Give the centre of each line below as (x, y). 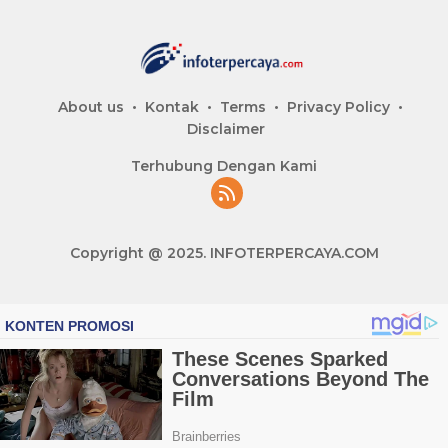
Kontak (171, 106)
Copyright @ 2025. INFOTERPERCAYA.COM (224, 252)
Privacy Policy (338, 106)
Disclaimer (226, 128)
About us (90, 106)
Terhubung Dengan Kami (224, 165)
